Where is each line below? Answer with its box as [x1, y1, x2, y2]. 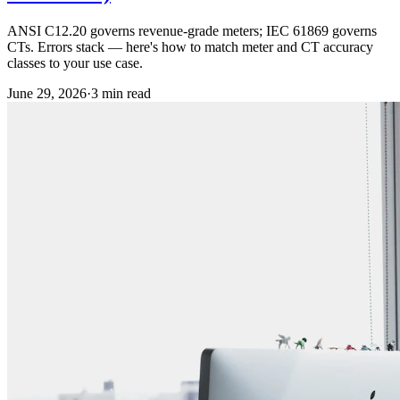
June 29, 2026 [7, 85, 87, 101]
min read [98, 85, 151, 101]
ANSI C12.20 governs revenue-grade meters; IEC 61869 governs [7, 22, 377, 38]
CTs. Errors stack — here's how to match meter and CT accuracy [7, 38, 373, 54]
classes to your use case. [7, 54, 143, 71]
